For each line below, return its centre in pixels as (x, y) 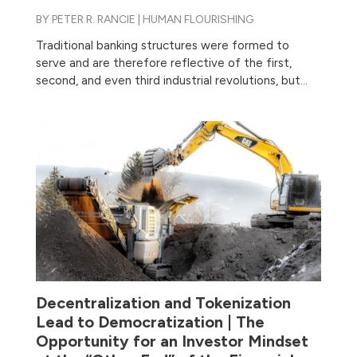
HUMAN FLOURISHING (198, 19)
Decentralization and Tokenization (163, 303)
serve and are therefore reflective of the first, (163, 63)
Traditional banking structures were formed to (162, 45)
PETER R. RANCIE (93, 19)
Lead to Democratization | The (150, 322)
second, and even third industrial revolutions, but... (171, 80)
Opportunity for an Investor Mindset (172, 341)
